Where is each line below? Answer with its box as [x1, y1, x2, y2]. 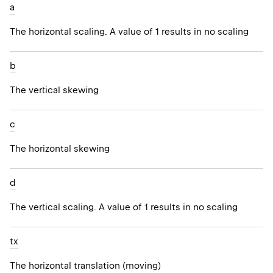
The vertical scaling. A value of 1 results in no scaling [10, 202, 238, 213]
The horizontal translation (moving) [10, 260, 161, 272]
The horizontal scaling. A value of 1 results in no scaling [10, 26, 249, 38]
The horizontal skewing [10, 143, 110, 155]
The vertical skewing [10, 85, 99, 96]
